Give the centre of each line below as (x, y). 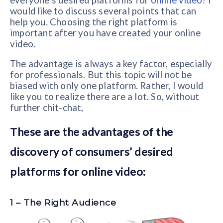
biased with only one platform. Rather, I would (107, 85)
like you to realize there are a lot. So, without (105, 96)
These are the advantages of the (92, 132)
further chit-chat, (47, 107)
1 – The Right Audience (63, 203)
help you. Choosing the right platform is (94, 22)
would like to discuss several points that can (103, 11)
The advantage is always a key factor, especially (111, 63)
